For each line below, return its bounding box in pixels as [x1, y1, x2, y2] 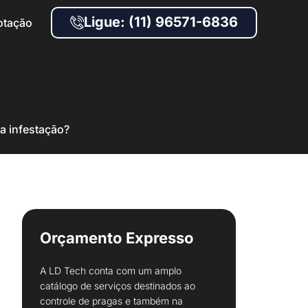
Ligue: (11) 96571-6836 [84, 14, 238, 30]
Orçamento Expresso [40, 229, 194, 247]
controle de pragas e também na [40, 295, 183, 307]
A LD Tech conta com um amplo [40, 265, 181, 276]
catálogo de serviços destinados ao [40, 280, 195, 291]
